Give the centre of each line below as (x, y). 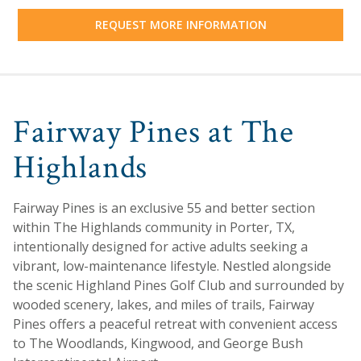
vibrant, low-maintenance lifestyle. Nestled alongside (172, 266)
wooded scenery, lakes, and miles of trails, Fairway (164, 304)
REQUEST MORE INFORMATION (180, 25)
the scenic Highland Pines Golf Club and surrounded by (178, 285)
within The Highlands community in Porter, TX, (154, 227)
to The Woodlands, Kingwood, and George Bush (158, 343)
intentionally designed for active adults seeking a (160, 246)
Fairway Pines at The (154, 132)
